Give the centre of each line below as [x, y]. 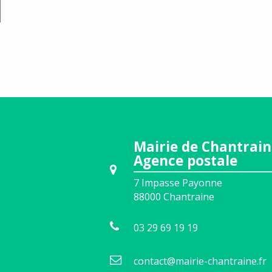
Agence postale [185, 160]
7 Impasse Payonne [178, 182]
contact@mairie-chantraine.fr [200, 261]
